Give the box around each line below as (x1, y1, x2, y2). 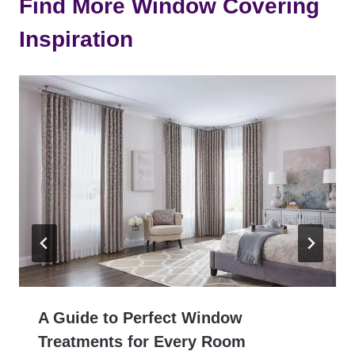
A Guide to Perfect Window (38, 308, 242, 326)
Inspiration (19, 27, 133, 52)
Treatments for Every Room (38, 332, 246, 350)
